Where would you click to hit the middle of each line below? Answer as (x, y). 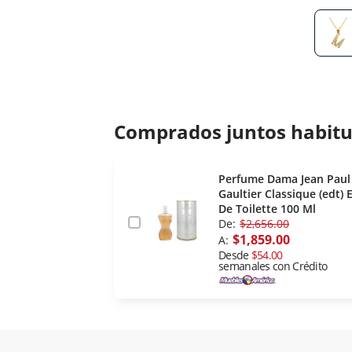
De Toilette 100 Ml (267, 209)
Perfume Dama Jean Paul (284, 179)
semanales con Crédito (273, 266)
